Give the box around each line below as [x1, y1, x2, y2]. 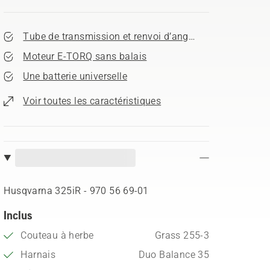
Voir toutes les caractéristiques [23, 95, 162, 107]
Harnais [20, 249, 56, 260]
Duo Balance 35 [138, 249, 210, 260]
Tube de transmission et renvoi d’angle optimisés [23, 31, 243, 42]
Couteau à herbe [20, 230, 94, 241]
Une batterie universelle [23, 71, 127, 82]
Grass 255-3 [154, 230, 210, 241]
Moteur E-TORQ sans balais [23, 51, 147, 62]
